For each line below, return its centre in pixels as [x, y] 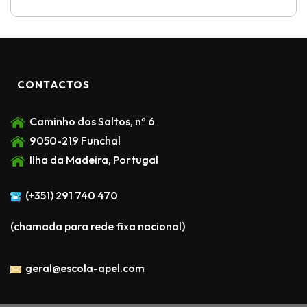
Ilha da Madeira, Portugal [92, 160]
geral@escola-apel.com [83, 268]
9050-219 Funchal [73, 140]
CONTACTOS [53, 85]
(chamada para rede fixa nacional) [98, 226]
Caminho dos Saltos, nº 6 [90, 121]
